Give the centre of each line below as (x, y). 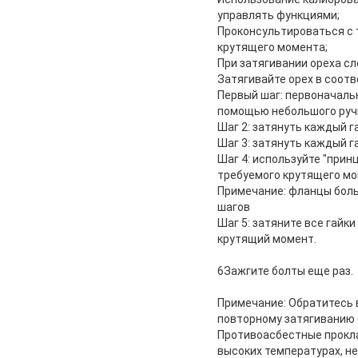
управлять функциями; (278, 15)
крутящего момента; (272, 47)
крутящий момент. (267, 239)
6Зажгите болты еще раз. (285, 270)
